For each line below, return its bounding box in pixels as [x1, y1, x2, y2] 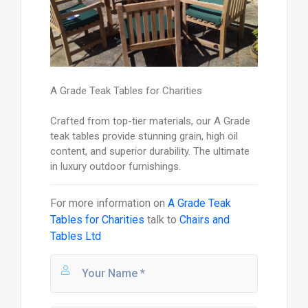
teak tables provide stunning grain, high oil [49, 130, 238, 143]
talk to [144, 213, 179, 227]
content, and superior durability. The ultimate [49, 145, 250, 158]
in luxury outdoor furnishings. [49, 160, 181, 173]
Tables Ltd [49, 230, 101, 243]
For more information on [49, 197, 168, 210]
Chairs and [179, 213, 230, 227]
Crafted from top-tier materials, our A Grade [49, 115, 250, 128]
